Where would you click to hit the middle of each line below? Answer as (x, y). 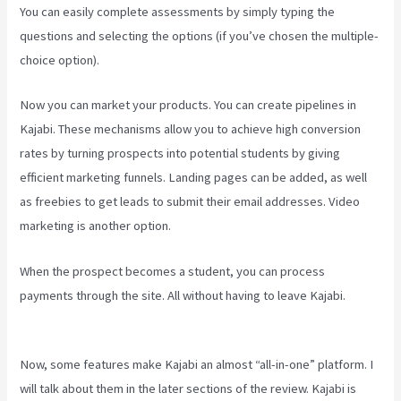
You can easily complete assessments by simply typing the (178, 11)
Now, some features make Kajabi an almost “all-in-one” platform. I (197, 364)
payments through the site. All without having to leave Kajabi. (183, 295)
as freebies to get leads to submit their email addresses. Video (190, 202)
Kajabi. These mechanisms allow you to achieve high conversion (191, 129)
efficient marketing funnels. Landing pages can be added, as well (194, 178)
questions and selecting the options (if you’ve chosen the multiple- (200, 35)
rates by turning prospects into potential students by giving (180, 154)
